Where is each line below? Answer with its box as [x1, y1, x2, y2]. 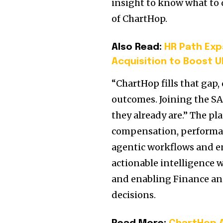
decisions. [111, 189, 156, 201]
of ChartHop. [111, 13, 168, 25]
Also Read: [111, 42, 165, 52]
